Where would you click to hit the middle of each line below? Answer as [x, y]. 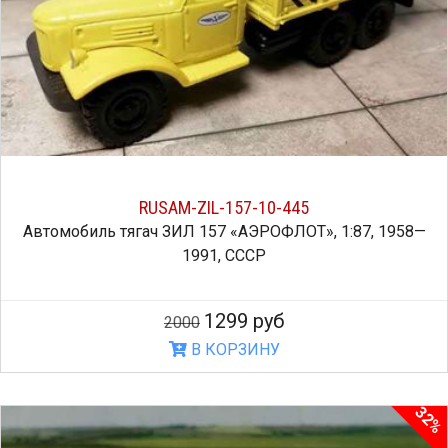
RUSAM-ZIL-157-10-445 [224, 208]
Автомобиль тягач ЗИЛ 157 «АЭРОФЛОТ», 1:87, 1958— [224, 232]
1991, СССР [224, 256]
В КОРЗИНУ [233, 350]
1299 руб [244, 321]
